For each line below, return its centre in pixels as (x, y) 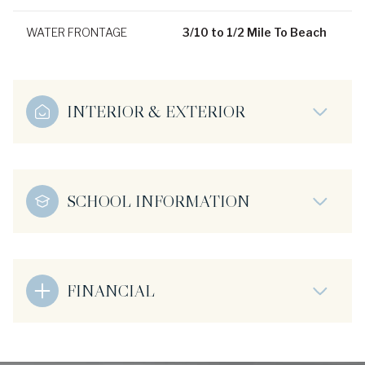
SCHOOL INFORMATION (158, 201)
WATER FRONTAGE (77, 32)
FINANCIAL (111, 290)
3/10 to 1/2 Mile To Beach (255, 32)
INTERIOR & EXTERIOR (156, 111)
